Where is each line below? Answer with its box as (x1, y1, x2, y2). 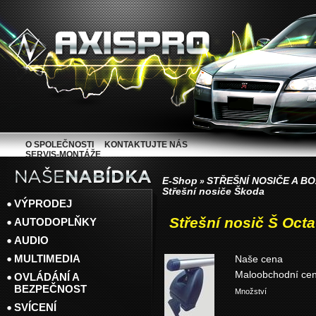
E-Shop (162, 176, 197, 186)
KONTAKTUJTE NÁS (104, 140, 188, 150)
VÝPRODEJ (14, 197, 72, 209)
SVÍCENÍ (14, 301, 56, 313)
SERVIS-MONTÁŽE (25, 150, 101, 159)
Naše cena (235, 253, 283, 265)
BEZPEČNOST (14, 283, 87, 295)
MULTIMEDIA (14, 253, 80, 265)
